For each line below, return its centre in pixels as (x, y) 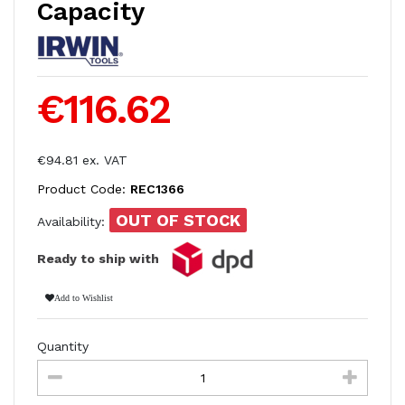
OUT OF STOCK (179, 220)
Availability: (73, 221)
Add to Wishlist (83, 297)
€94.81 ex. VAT (82, 160)
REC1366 (157, 189)
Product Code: (84, 189)
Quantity (63, 346)
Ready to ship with (100, 258)
